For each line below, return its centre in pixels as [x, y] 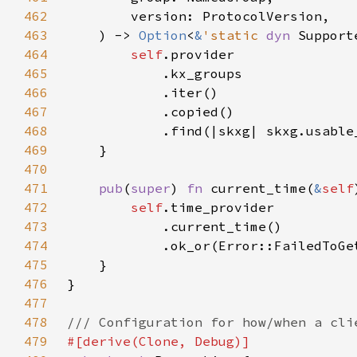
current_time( [262, 188]
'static [234, 35]
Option [163, 35]
